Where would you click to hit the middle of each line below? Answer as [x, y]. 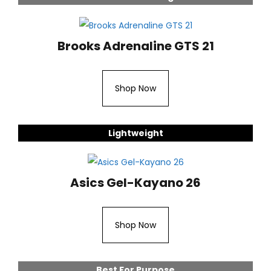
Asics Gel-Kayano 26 [135, 182]
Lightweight [135, 133]
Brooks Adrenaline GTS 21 [135, 46]
